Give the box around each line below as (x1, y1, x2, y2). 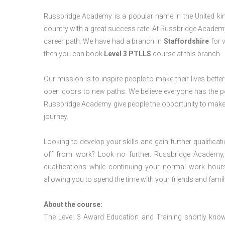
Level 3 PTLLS (104, 50, 151, 58)
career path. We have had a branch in (44, 37, 164, 45)
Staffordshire (164, 37, 209, 45)
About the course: (44, 200, 102, 208)
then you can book (44, 50, 104, 58)
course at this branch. (151, 50, 221, 58)
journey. (44, 113, 68, 121)
